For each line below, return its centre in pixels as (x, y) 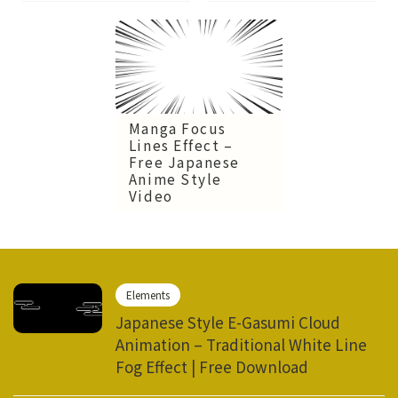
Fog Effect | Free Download (212, 366)
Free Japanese (184, 161)
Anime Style (175, 178)
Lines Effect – (181, 144)
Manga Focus (177, 127)
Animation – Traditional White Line (241, 344)
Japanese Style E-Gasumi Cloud (228, 322)
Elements (148, 294)
